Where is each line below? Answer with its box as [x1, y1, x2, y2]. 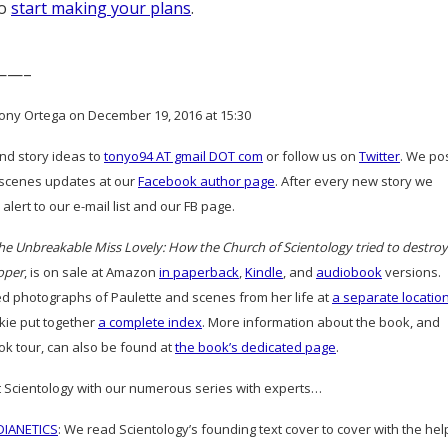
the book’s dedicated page [175, 338, 336, 356]
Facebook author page [138, 172, 275, 190]
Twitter [359, 147, 400, 165]
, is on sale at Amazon [24, 263, 159, 281]
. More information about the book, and [202, 313, 440, 331]
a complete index [98, 313, 202, 331]
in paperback [159, 263, 239, 281]
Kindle [245, 263, 283, 281]
